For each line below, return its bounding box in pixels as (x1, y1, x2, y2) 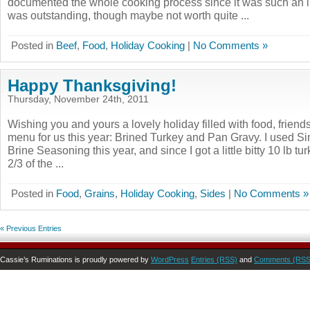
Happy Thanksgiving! (8, 76, 176, 95)
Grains (84, 188, 115, 199)
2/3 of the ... (8, 157, 64, 170)
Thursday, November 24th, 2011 (8, 94, 149, 104)
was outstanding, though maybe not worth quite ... (8, 9, 249, 21)
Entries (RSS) (191, 255, 237, 264)
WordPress (151, 255, 189, 264)
